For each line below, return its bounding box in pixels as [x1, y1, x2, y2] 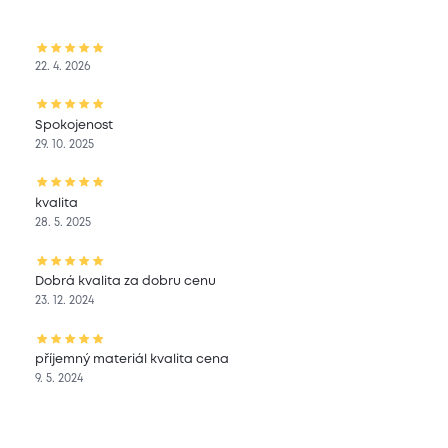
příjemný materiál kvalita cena [35, 354, 230, 366]
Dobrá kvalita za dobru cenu [35, 276, 217, 288]
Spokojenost [35, 119, 114, 131]
